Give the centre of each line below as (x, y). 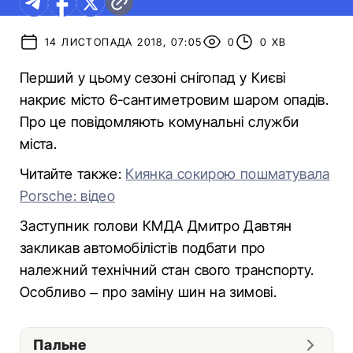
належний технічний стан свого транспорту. (167, 270)
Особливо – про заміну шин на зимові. (148, 292)
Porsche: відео (68, 196)
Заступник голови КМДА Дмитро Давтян (156, 226)
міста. (39, 144)
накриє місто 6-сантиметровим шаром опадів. (175, 100)
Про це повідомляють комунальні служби (160, 122)
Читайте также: (73, 174)
